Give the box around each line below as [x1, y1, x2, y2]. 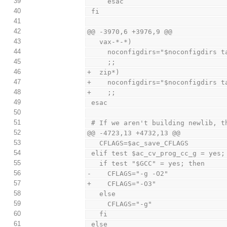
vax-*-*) [99, 38, 132, 46]
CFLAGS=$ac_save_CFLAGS [99, 139, 189, 147]
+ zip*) [87, 68, 120, 77]
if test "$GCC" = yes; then [99, 160, 205, 168]
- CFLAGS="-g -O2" [87, 170, 169, 178]
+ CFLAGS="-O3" [87, 180, 157, 188]
